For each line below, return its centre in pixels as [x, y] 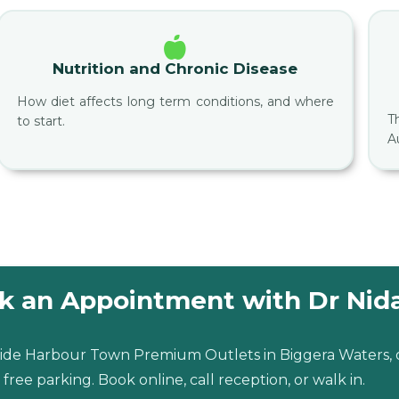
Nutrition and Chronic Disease [175, 69]
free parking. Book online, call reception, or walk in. [184, 380]
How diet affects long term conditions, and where [175, 102]
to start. [41, 122]
